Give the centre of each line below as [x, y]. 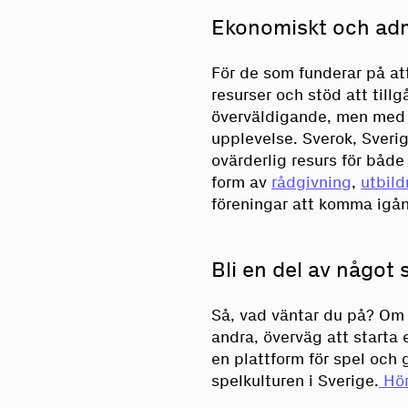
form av [241, 182]
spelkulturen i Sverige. [295, 380]
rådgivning [311, 182]
